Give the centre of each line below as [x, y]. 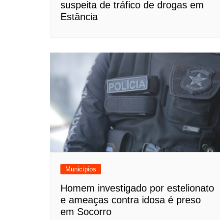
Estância [79, 17]
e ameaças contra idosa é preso [131, 200]
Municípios [81, 169]
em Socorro [86, 211]
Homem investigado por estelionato [137, 188]
